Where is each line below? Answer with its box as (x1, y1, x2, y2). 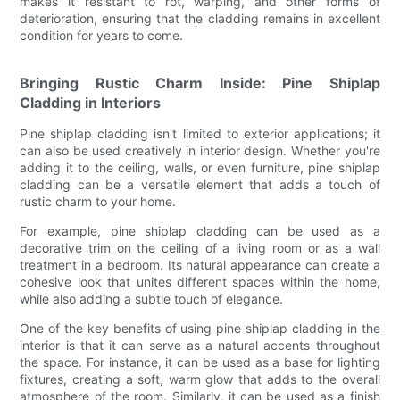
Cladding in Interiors (20, 93, 162, 112)
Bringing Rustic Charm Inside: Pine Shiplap (20, 73, 380, 92)
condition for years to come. (20, 27, 184, 43)
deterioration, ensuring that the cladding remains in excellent (20, 10, 380, 26)
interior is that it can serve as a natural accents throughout (20, 337, 380, 353)
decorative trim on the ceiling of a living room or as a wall (20, 239, 380, 255)
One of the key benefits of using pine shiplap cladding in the (20, 320, 380, 336)
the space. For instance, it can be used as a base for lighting (20, 354, 380, 370)
